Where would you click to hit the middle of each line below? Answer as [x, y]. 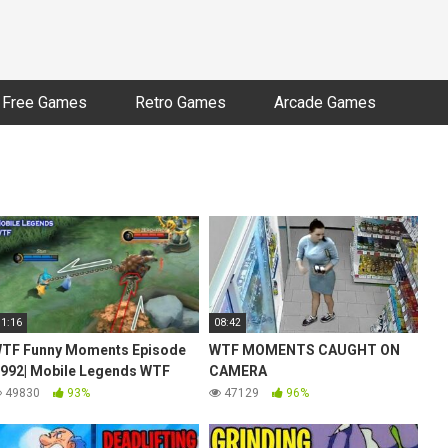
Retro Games [180, 102]
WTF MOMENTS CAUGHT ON [305, 350]
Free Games [44, 102]
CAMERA [238, 371]
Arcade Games [325, 102]
